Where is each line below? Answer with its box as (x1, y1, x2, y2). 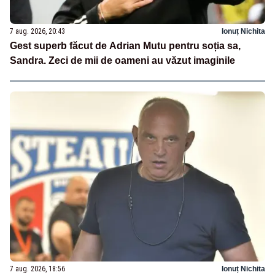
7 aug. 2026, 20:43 (10, 27, 65, 36)
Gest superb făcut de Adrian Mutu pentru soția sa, (10, 41, 241, 52)
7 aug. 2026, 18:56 (10, 265, 65, 274)
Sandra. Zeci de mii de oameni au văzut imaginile (10, 55, 235, 66)
